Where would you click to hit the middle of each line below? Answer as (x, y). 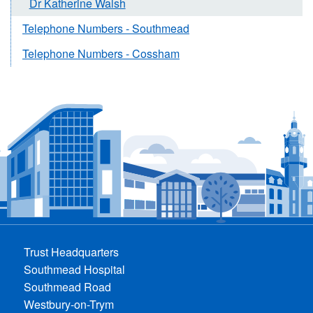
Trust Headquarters (72, 252)
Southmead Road (68, 286)
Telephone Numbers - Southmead (106, 28)
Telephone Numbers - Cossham (101, 53)
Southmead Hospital (75, 269)
